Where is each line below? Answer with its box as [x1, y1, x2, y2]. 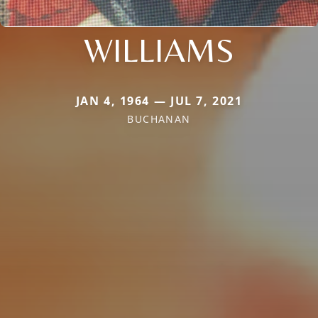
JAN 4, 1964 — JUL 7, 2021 [75, 93, 243, 109]
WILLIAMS [84, 30, 234, 70]
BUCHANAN [127, 112, 191, 126]
